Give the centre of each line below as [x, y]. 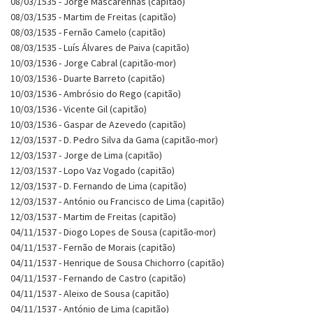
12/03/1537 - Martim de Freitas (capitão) [93, 216]
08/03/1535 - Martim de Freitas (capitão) [93, 16]
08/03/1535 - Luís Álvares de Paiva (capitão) [100, 47]
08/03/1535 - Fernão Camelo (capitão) [88, 32]
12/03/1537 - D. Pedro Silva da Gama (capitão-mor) [114, 139]
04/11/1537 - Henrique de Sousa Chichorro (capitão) [117, 262]
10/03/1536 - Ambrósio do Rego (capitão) [96, 93]
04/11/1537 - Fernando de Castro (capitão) [98, 278]
